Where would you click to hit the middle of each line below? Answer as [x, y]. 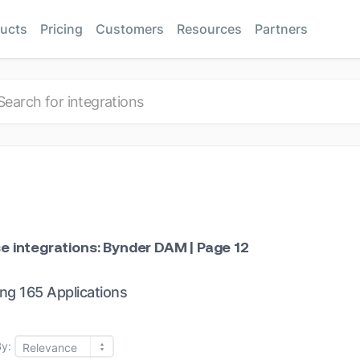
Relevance [50, 348]
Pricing [61, 29]
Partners [281, 29]
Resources [209, 29]
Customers [129, 29]
